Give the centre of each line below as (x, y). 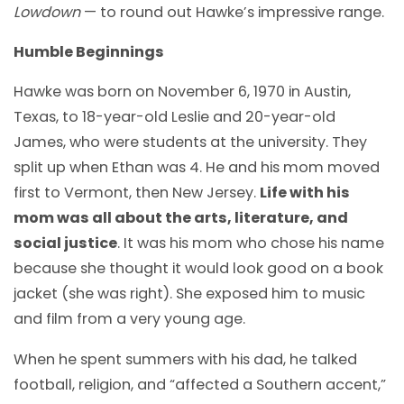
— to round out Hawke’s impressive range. (234, 13)
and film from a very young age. (129, 319)
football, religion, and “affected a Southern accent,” (200, 384)
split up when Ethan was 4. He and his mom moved (197, 168)
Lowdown (49, 13)
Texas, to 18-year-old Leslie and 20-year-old (174, 117)
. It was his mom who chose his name (251, 243)
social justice (65, 243)
